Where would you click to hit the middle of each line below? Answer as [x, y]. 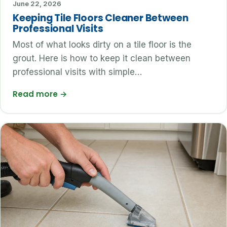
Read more [36, 94]
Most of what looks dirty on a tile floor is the [102, 45]
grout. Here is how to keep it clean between [102, 59]
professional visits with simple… [77, 72]
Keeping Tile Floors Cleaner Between [101, 18]
